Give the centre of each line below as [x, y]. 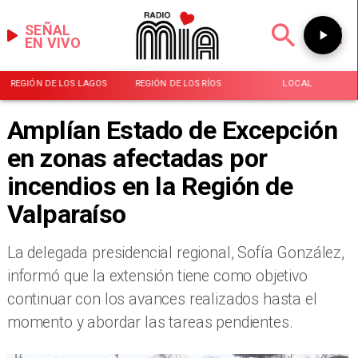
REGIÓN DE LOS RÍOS [178, 83]
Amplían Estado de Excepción [172, 130]
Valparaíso [66, 214]
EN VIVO [53, 42]
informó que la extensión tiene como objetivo [157, 276]
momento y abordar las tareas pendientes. [150, 323]
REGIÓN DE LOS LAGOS [59, 83]
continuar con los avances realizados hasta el [162, 300]
